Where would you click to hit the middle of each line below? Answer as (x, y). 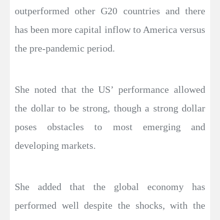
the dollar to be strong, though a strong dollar (110, 108)
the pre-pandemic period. (65, 48)
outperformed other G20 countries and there (110, 11)
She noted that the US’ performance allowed (110, 90)
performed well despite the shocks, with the (110, 206)
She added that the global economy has (110, 187)
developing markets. (55, 146)
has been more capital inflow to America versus (110, 30)
